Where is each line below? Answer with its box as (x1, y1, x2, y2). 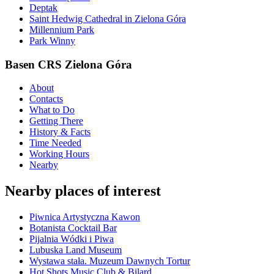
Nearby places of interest (5, 183, 161, 199)
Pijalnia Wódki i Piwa (29, 234, 114, 245)
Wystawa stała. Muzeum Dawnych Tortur (29, 256, 190, 267)
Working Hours (29, 149, 89, 160)
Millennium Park (29, 24, 94, 35)
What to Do (29, 105, 75, 116)
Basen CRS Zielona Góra (5, 57, 132, 71)
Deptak (29, 2, 57, 13)
